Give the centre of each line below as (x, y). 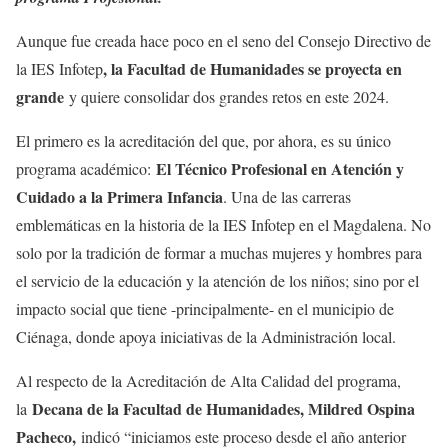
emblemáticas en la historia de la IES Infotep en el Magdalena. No (223, 224)
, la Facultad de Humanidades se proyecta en (252, 68)
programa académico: (86, 168)
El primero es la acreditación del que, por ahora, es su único (203, 140)
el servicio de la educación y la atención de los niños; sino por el (217, 280)
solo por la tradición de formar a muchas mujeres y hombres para (219, 252)
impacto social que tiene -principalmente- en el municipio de (205, 308)
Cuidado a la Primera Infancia (119, 196)
